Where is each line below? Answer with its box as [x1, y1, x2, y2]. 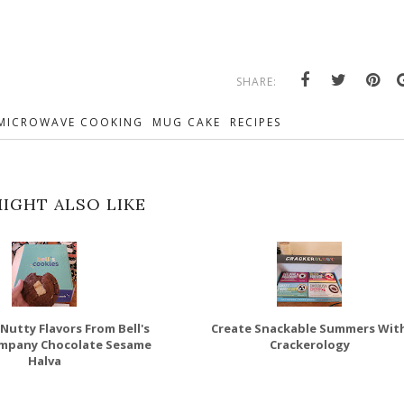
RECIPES [230, 115, 281, 130]
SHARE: [236, 74, 277, 89]
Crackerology [269, 336, 350, 353]
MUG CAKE [152, 115, 221, 130]
